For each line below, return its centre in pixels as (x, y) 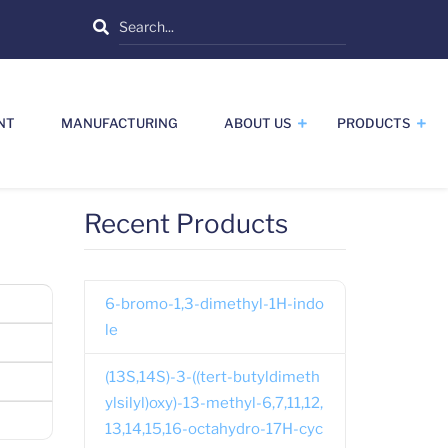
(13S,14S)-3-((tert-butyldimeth (212, 377)
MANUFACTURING (119, 123)
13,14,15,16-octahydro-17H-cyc (213, 429)
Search (141, 21)
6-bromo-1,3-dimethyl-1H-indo (214, 304)
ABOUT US (257, 123)
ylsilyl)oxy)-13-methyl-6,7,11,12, (213, 403)
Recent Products (185, 223)
